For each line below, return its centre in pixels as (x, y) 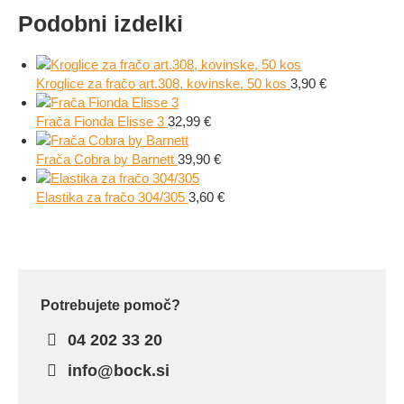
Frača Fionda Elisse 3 (102, 121)
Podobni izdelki (101, 23)
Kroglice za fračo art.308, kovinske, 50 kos (163, 83)
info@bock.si (117, 371)
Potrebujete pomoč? (110, 305)
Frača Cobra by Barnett (107, 159)
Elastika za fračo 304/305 (112, 197)
